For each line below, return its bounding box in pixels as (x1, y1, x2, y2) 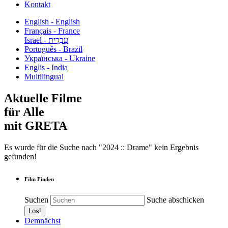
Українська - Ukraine (24, 54, 95, 63)
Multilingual (24, 72, 64, 81)
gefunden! (4, 152, 37, 161)
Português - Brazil (24, 45, 82, 53)
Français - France (24, 26, 80, 35)
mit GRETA (4, 119, 67, 132)
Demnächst (24, 216, 61, 225)
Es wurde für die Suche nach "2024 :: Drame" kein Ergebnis (4, 142, 198, 152)
